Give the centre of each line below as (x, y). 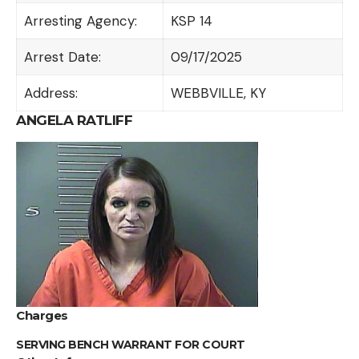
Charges (42, 316)
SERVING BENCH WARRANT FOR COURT (131, 344)
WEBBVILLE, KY (218, 93)
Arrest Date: (62, 57)
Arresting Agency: (80, 21)
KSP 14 (191, 21)
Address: (50, 93)
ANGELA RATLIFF (74, 121)
